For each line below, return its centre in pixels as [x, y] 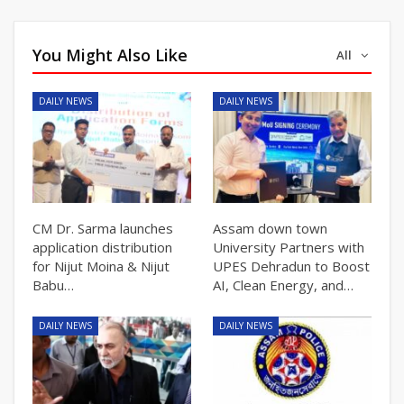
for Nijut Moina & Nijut [101, 266]
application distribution [102, 247]
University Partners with [289, 247]
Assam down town [270, 228]
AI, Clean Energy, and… [283, 285]
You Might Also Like [110, 55]
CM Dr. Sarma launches [103, 228]
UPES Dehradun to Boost [291, 266]
